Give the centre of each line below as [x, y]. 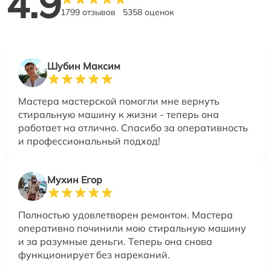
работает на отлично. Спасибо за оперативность [133, 128]
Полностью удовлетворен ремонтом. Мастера [126, 215]
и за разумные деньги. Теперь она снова [115, 242]
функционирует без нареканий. [94, 255]
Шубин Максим [84, 66]
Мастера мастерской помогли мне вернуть [119, 101]
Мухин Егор [75, 180]
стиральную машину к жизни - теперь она [119, 115]
